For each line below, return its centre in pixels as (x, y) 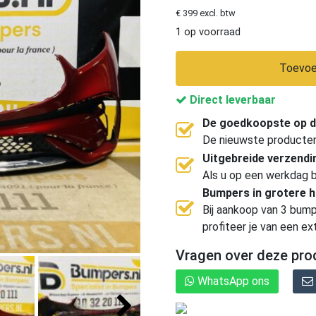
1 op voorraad (208, 31)
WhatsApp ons (232, 281)
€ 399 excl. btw (205, 13)
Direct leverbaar (231, 99)
